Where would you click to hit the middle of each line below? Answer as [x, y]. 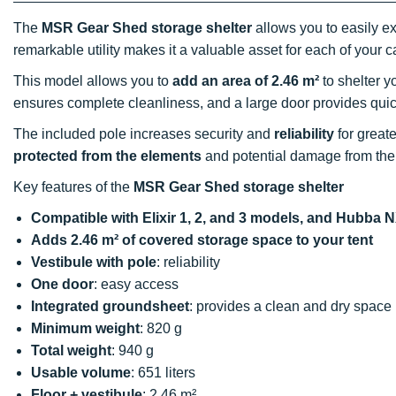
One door [62, 284]
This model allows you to [93, 80]
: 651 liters [163, 372]
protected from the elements [107, 156]
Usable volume [81, 372]
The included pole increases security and [144, 133]
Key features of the [73, 187]
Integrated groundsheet [110, 306]
